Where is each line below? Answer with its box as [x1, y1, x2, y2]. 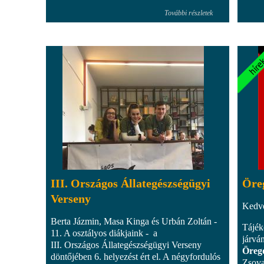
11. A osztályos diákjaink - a [51, 227, 157, 238]
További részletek [164, 8, 213, 17]
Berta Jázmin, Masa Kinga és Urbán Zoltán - [51, 216, 217, 226]
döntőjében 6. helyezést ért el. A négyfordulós [51, 251, 220, 262]
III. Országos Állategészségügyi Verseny [51, 239, 202, 250]
